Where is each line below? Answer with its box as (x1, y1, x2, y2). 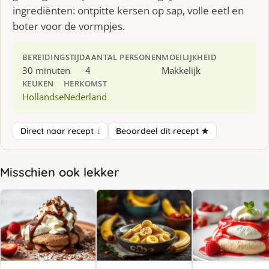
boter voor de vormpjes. (13, 19, 125, 33)
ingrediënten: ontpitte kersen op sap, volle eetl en (13, 3, 244, 17)
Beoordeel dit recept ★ (116, 125, 209, 136)
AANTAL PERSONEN (85, 51, 162, 62)
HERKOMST (64, 77, 107, 89)
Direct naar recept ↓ (20, 125, 100, 136)
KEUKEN (22, 77, 54, 89)
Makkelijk (162, 64, 201, 76)
